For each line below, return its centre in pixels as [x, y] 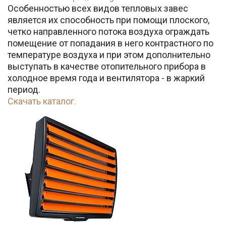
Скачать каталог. [42, 101]
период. [24, 90]
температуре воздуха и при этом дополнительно [109, 55]
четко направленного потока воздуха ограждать [108, 32]
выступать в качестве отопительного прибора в [107, 66]
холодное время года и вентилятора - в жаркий [106, 78]
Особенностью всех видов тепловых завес [98, 8]
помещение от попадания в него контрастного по [110, 43]
